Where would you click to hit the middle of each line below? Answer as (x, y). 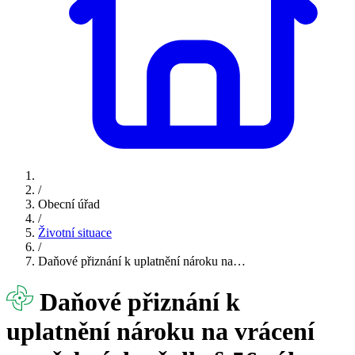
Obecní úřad (69, 204)
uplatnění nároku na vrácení (160, 331)
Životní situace (75, 232)
